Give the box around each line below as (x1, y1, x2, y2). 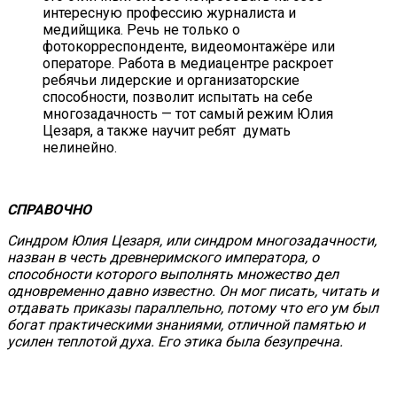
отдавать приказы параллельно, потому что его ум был (7, 300, 378, 317)
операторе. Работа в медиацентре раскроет (43, 55, 333, 73)
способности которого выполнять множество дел (7, 266, 342, 284)
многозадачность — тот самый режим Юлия (43, 105, 333, 123)
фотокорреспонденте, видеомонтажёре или (43, 38, 335, 56)
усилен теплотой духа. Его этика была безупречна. (7, 333, 343, 351)
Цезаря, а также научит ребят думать (43, 122, 291, 140)
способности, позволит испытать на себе (43, 89, 313, 106)
